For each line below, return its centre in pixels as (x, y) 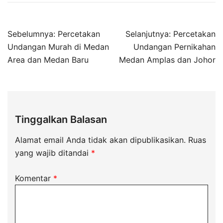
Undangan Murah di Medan (58, 47)
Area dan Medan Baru (48, 60)
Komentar (34, 178)
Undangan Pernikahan (174, 47)
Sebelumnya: (31, 34)
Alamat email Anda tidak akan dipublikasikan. (100, 140)
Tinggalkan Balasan (61, 120)
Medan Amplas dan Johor (167, 60)
